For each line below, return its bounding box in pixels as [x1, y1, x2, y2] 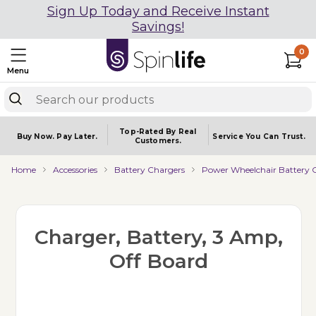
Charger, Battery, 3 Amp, [34, 225, 283, 249]
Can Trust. [262, 131, 305, 141]
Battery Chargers [114, 164, 185, 175]
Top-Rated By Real [119, 127, 197, 136]
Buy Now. [16, 131, 57, 141]
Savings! [132, 19, 184, 35]
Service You [212, 131, 263, 141]
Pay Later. [56, 131, 98, 141]
